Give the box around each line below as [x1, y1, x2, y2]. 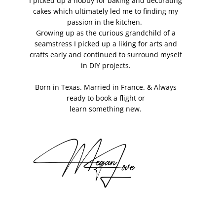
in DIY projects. [80, 60, 131, 70]
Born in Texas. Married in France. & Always [35, 82, 177, 92]
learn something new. [70, 104, 142, 113]
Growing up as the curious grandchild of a [36, 28, 176, 37]
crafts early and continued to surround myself [29, 49, 182, 59]
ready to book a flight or [66, 93, 145, 103]
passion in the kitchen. [67, 17, 144, 27]
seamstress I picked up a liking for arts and [34, 38, 177, 48]
